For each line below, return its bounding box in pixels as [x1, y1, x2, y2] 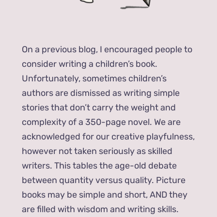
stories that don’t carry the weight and [22, 102, 176, 113]
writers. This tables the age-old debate [22, 160, 177, 171]
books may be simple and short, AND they [22, 189, 188, 201]
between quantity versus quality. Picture [22, 175, 186, 186]
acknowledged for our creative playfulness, [22, 131, 195, 142]
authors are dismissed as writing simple [22, 88, 180, 99]
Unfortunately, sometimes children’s [22, 73, 167, 84]
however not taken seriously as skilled [22, 146, 173, 157]
